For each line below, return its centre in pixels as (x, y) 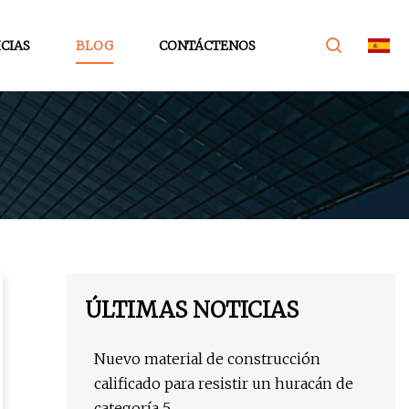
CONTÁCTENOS (207, 45)
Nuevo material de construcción (207, 359)
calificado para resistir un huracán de (224, 384)
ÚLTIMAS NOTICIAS (192, 310)
